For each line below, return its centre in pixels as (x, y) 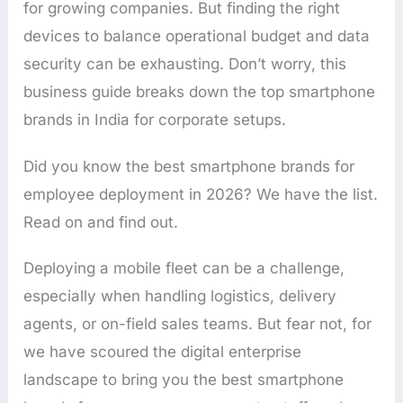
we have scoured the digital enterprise (163, 351)
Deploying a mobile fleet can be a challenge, (184, 268)
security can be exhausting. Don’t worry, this (185, 64)
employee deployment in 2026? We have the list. (201, 194)
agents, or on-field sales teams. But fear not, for (198, 323)
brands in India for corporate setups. (155, 120)
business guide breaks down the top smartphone (200, 92)
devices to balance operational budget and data (197, 36)
